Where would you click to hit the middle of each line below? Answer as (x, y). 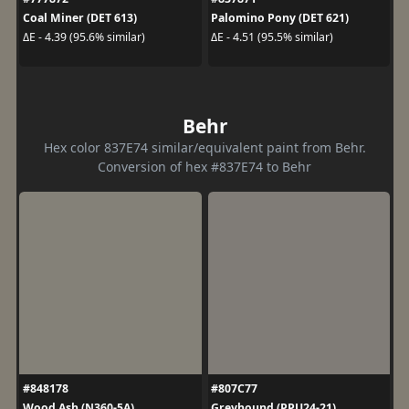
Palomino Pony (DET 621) (280, 17)
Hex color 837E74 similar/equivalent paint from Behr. (204, 147)
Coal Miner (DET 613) (79, 17)
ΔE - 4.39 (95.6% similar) (84, 37)
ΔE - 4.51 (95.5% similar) (272, 37)
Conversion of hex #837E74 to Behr (204, 166)
